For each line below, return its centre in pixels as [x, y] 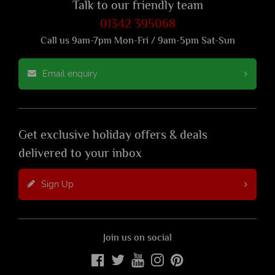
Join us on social [137, 238]
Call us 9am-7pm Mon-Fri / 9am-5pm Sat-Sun [137, 41]
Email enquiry [70, 73]
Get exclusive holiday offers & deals [113, 136]
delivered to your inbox [80, 154]
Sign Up [57, 184]
